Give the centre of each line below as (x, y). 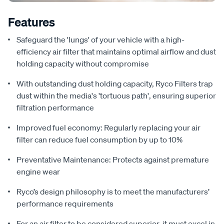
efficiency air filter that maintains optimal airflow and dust (116, 52)
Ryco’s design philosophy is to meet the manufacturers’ (113, 192)
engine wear (38, 172)
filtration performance (55, 108)
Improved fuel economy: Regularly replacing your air (108, 128)
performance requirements (65, 204)
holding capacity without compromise (83, 64)
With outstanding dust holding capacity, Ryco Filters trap (115, 84)
